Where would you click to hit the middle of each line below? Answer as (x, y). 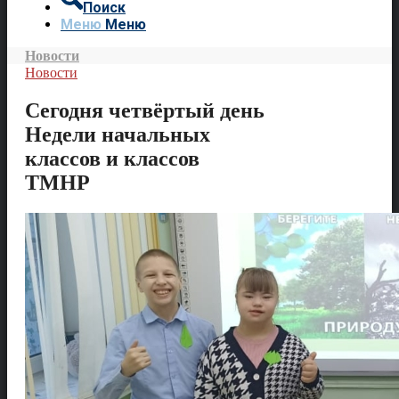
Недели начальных (118, 134)
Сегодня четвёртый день (145, 110)
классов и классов (112, 158)
